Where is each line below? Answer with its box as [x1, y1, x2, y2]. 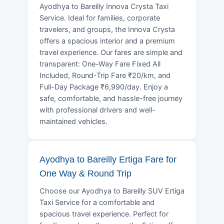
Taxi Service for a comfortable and [39, 197, 154, 207]
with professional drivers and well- [39, 105, 155, 114]
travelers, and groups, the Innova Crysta [39, 24, 175, 34]
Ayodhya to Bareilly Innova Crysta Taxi [39, 1, 168, 11]
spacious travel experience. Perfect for [39, 209, 168, 218]
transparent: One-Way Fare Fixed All [39, 59, 160, 68]
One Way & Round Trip [39, 168, 131, 178]
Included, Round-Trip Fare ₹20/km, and [39, 70, 170, 80]
